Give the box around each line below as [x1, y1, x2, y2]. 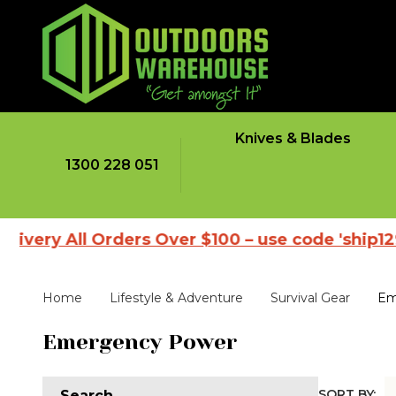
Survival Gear [270, 290, 350, 307]
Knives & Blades [235, 130, 351, 147]
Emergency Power [42, 330, 237, 355]
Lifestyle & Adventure [110, 290, 243, 307]
